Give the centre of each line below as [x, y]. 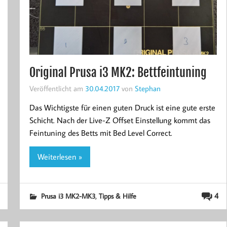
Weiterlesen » [60, 157]
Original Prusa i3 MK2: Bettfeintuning [118, 73]
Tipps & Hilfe [117, 196]
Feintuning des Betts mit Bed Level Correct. [101, 133]
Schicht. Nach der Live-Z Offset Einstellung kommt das [120, 120]
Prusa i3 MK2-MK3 [68, 196]
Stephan [147, 88]
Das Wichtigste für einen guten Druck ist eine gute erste [122, 108]
